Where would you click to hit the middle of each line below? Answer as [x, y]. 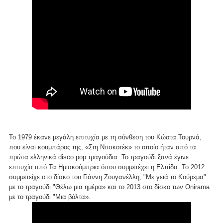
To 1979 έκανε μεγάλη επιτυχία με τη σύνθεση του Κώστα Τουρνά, [105, 137]
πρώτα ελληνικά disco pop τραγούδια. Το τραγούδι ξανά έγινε [99, 157]
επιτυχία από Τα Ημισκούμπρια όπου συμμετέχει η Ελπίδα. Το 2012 [107, 167]
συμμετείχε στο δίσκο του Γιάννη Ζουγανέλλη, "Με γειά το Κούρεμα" [108, 177]
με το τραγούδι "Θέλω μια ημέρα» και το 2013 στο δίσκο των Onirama [109, 187]
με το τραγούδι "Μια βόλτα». [50, 197]
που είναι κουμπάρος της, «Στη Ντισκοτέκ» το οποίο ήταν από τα [103, 147]
